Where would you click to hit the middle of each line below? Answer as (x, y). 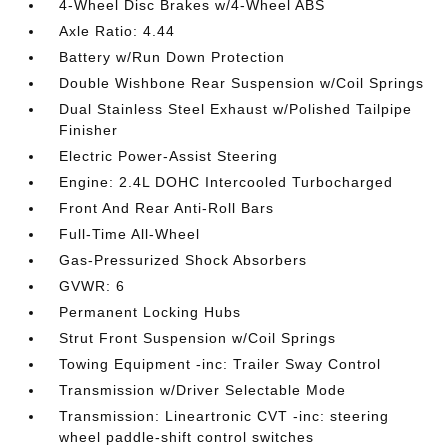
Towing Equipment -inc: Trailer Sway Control (220, 363)
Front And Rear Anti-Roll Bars (167, 207)
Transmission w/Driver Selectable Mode (203, 389)
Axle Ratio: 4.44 (117, 30)
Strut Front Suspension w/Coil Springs (198, 337)
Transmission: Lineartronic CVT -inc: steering (224, 415)
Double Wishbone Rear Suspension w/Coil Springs (242, 82)
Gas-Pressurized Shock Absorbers (183, 259)
